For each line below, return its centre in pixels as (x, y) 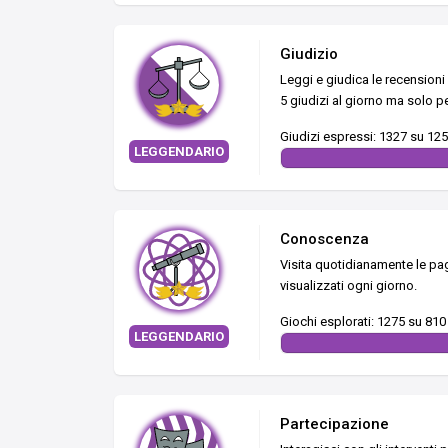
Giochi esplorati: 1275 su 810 (363, 321)
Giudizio (309, 53)
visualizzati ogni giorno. (348, 285)
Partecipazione (334, 423)
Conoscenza (324, 238)
